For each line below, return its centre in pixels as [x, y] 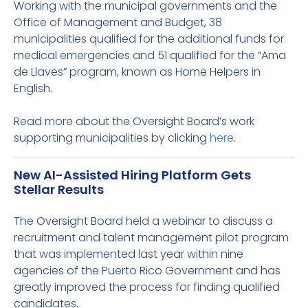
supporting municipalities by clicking [112, 138]
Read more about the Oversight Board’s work [134, 121]
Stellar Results [59, 189]
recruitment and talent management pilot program [151, 238]
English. [33, 88]
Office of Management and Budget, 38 [118, 22]
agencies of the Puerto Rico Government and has [147, 271]
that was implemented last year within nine [129, 254]
